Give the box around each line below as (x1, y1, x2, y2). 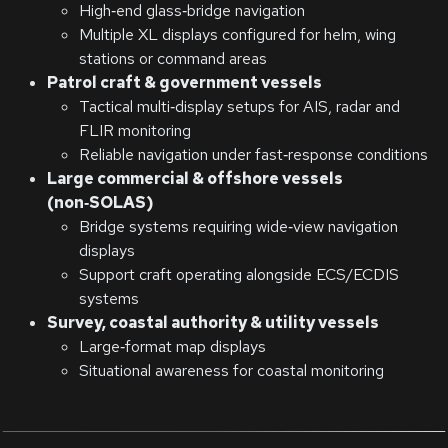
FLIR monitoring (79, 119, 191, 141)
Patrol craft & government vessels (47, 71, 322, 93)
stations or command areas (79, 47, 267, 69)
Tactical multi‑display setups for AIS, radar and (79, 95, 400, 117)
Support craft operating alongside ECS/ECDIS (79, 263, 399, 285)
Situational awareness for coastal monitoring (79, 359, 384, 381)
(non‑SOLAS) (47, 191, 154, 213)
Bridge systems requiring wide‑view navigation (79, 215, 398, 237)
